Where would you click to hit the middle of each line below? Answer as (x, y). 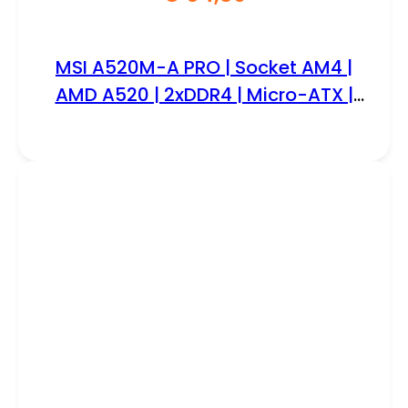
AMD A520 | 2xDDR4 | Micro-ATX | (204, 94)
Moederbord (204, 122)
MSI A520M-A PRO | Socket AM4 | (204, 67)
